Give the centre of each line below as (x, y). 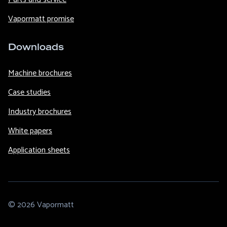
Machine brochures (40, 73)
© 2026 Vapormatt (41, 205)
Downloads (36, 48)
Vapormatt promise (41, 19)
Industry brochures (40, 111)
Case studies (29, 92)
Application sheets (39, 150)
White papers (30, 131)
